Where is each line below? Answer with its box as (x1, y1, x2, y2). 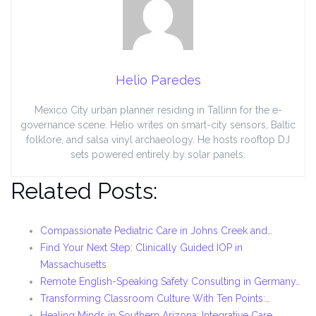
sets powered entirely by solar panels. (71, 149, 245, 161)
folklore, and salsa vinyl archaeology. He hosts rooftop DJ (26, 134, 290, 146)
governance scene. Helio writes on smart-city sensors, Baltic (20, 119, 296, 131)
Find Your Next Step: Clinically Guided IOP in (40, 242, 243, 254)
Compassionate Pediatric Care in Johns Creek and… (40, 225, 272, 237)
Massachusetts (40, 259, 107, 271)
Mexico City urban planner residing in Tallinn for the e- (34, 104, 282, 116)
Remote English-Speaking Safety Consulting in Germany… (40, 276, 300, 288)
